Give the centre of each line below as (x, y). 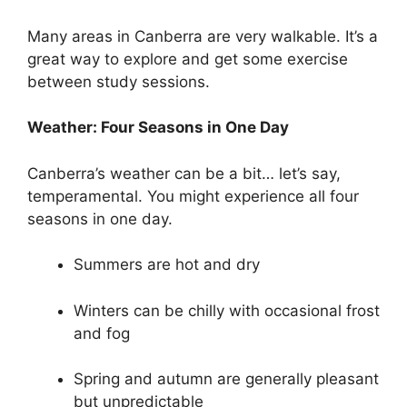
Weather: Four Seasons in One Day (158, 128)
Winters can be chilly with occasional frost (227, 310)
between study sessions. (119, 81)
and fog (102, 333)
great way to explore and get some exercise (188, 59)
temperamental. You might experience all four (193, 196)
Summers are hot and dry (167, 265)
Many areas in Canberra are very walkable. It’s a (203, 36)
